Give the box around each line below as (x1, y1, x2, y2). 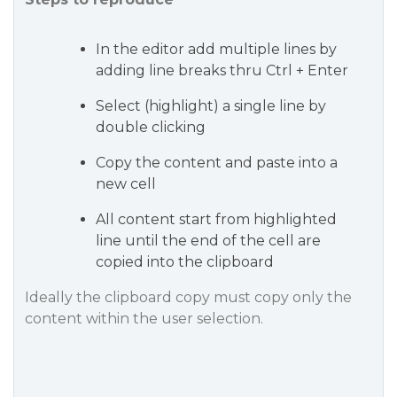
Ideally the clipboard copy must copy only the (25, 289, 352, 306)
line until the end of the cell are (96, 232, 321, 249)
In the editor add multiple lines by (96, 41, 337, 58)
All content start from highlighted (96, 211, 337, 228)
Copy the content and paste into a (96, 154, 338, 171)
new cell (96, 175, 156, 192)
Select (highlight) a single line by (96, 97, 326, 114)
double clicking (96, 119, 206, 136)
